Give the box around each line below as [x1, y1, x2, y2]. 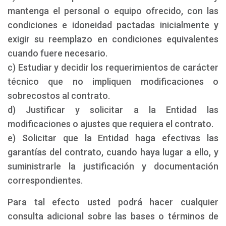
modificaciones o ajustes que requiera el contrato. [8, 119, 213, 129]
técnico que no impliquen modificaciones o [8, 76, 218, 87]
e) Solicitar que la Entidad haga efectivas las [8, 133, 218, 143]
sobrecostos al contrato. [8, 90, 110, 101]
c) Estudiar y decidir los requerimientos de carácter [8, 62, 218, 73]
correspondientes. [8, 175, 83, 186]
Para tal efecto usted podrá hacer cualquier [8, 197, 218, 207]
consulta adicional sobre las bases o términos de [8, 211, 218, 221]
